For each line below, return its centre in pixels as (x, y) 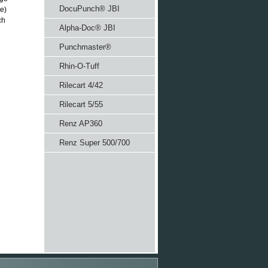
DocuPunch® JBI (89, 9)
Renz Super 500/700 (95, 143)
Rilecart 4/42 (81, 85)
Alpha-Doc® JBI (87, 28)
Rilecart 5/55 (81, 104)
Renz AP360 (81, 124)
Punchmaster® (85, 47)
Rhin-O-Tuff (79, 66)
